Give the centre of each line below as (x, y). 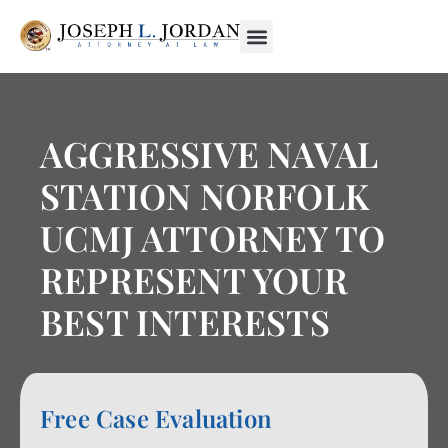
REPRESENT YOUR (194, 279)
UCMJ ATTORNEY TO (213, 237)
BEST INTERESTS (185, 321)
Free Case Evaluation (156, 418)
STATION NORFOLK (205, 195)
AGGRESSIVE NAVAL (209, 153)
